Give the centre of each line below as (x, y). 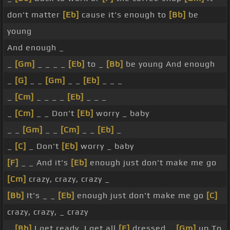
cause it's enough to (124, 15)
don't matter (35, 15)
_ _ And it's (45, 163)
